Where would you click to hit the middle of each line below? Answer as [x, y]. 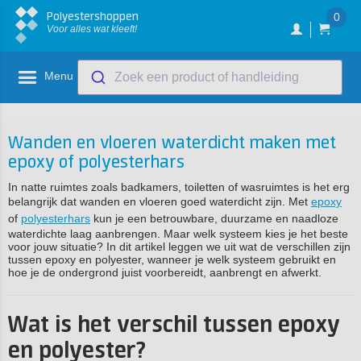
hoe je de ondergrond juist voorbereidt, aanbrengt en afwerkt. [165, 272]
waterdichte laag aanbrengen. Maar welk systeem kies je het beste [178, 234]
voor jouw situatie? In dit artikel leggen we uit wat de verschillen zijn [179, 247]
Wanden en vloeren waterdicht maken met [172, 143]
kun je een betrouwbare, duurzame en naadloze [214, 218]
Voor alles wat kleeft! [91, 29]
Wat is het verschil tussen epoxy [174, 326]
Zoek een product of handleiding [206, 77]
